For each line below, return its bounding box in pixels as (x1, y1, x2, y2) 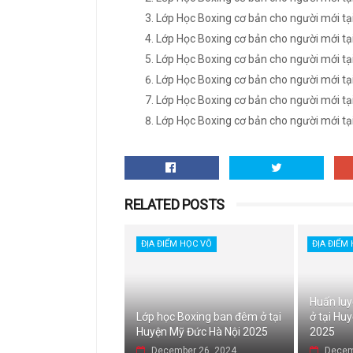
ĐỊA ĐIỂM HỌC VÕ (141, 239, 212, 249)
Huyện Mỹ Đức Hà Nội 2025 (136, 325, 268, 338)
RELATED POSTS (124, 196, 225, 213)
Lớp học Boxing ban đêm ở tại (136, 310, 281, 323)
